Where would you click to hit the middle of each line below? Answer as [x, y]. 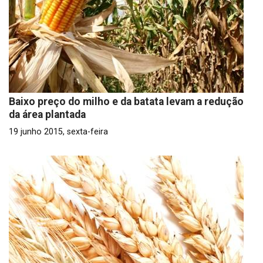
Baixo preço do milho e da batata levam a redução [126, 102]
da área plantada [47, 114]
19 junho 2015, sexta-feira [58, 132]
